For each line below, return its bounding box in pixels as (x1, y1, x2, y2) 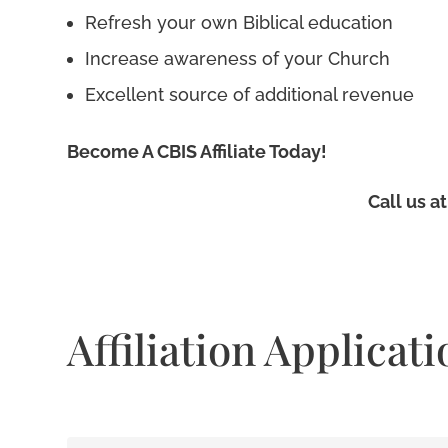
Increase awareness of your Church (85, 48, 391, 70)
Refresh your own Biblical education (85, 12, 394, 34)
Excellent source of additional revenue (85, 84, 415, 106)
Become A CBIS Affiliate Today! (67, 141, 328, 163)
